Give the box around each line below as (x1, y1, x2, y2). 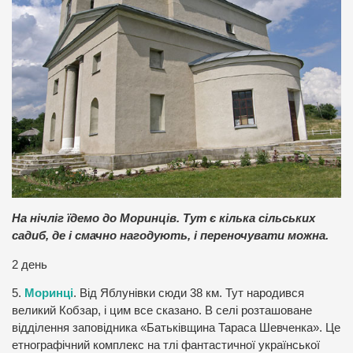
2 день (12, 258, 47, 271)
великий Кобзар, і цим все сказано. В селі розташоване (12, 304, 312, 318)
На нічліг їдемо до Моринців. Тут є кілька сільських (12, 211, 315, 225)
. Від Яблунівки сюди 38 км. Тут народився (73, 287, 304, 300)
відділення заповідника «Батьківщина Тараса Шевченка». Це (12, 321, 340, 335)
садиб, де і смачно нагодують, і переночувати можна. (12, 229, 329, 242)
